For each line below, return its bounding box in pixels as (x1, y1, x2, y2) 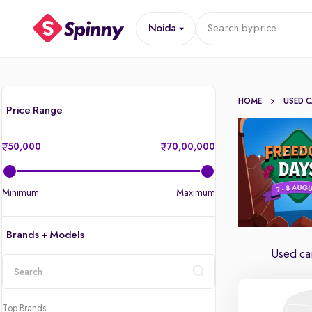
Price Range (6, 105, 63, 116)
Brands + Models (6, 230, 84, 241)
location (1, 288, 40, 299)
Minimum (2, 188, 39, 198)
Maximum (176, 188, 216, 198)
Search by (206, 23, 253, 34)
